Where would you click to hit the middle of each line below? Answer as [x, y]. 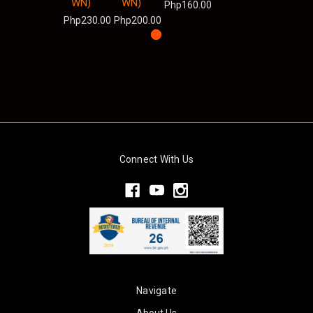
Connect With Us [156, 159]
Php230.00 [87, 20]
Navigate [156, 290]
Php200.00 [137, 20]
